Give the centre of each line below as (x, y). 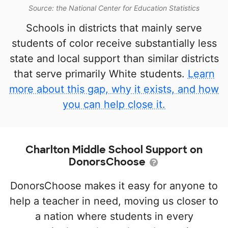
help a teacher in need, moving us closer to (114, 201)
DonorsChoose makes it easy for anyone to (114, 186)
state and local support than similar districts (114, 59)
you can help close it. (114, 104)
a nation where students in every (114, 216)
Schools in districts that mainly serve (114, 28)
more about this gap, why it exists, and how (114, 89)
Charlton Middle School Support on (114, 150)
